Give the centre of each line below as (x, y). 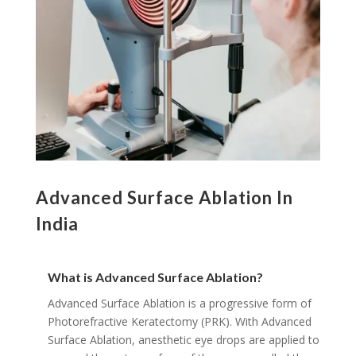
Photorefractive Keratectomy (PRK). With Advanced (179, 322)
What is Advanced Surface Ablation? (155, 277)
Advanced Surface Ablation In (164, 198)
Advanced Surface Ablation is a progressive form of (179, 304)
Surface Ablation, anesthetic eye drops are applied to (183, 340)
